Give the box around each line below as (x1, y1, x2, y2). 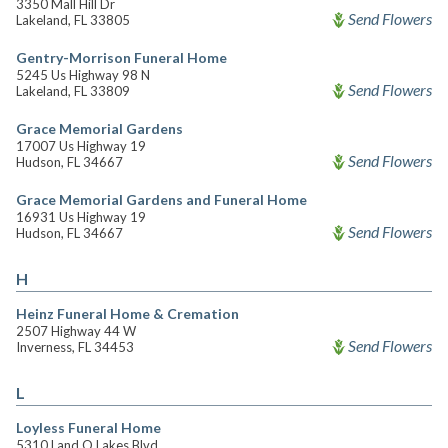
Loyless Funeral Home (16, 419, 161, 436)
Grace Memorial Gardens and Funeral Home (16, 191, 307, 208)
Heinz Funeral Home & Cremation (16, 305, 239, 322)
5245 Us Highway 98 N (16, 67, 150, 83)
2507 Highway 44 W (16, 323, 136, 339)
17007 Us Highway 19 (16, 138, 146, 154)
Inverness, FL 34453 (16, 339, 134, 355)
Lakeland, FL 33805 (16, 12, 130, 28)
